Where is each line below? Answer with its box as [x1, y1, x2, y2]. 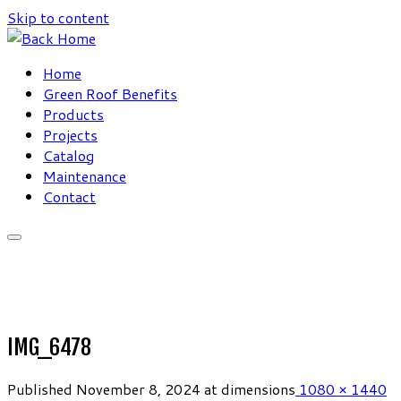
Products [43, 104, 104, 124]
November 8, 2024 [76, 378, 200, 399]
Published [7, 378, 73, 399]
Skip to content [7, 7, 109, 28]
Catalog [43, 145, 94, 166]
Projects [43, 124, 98, 145]
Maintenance [43, 166, 126, 186]
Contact [43, 186, 96, 207]
